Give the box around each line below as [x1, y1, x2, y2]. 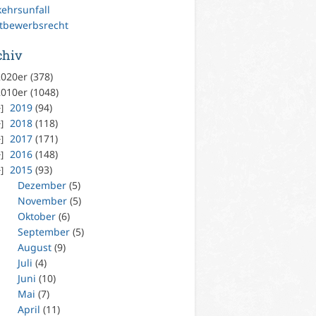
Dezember [18, 178, 67, 192]
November [18, 193, 68, 207]
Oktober [18, 209, 56, 223]
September [18, 224, 71, 238]
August [18, 240, 52, 254]
